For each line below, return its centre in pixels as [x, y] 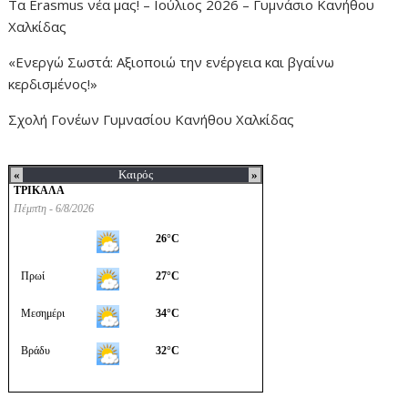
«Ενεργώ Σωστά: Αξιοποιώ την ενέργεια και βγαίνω [172, 62]
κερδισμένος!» [53, 84]
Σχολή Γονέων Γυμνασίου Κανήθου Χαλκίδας [152, 120]
